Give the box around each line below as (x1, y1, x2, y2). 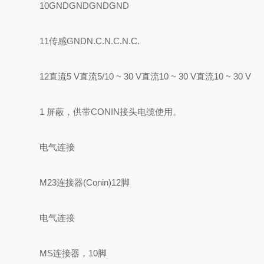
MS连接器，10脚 (39, 248, 107, 258)
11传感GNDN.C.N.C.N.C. (39, 36, 140, 46)
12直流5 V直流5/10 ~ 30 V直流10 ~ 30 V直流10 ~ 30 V (39, 71, 252, 81)
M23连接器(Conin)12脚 (39, 177, 130, 187)
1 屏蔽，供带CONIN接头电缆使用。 (39, 107, 182, 117)
